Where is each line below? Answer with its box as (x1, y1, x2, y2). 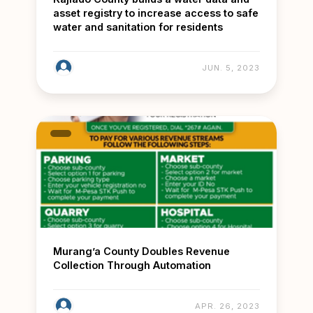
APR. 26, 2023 (195, 301, 260, 312)
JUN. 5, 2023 (202, 63, 260, 73)
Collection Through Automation (53, 259, 211, 272)
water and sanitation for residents (53, 21, 223, 34)
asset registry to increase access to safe (53, 7, 259, 20)
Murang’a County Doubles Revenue (53, 245, 230, 258)
